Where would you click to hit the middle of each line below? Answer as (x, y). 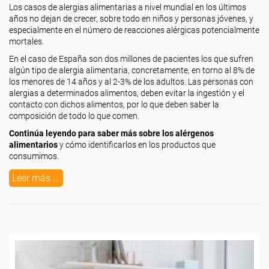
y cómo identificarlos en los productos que (137, 145)
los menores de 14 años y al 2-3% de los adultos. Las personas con (131, 82)
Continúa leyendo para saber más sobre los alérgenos (111, 133)
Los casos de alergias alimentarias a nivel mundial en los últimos (128, 7)
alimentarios (33, 145)
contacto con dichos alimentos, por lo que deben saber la (114, 104)
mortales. (26, 41)
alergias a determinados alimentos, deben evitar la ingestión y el (127, 93)
